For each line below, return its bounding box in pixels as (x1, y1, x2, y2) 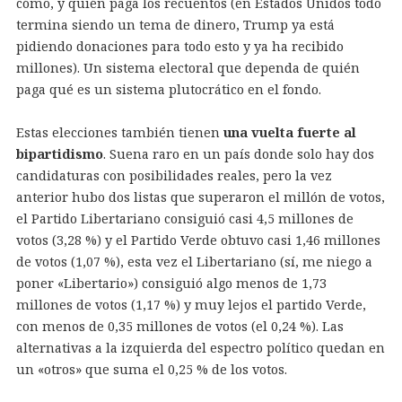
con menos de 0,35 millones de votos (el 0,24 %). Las (15, 317, 344, 335)
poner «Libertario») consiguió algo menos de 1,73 (15, 274, 327, 292)
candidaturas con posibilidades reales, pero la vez (15, 166, 332, 184)
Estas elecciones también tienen (15, 123, 223, 141)
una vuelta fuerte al (223, 123, 356, 141)
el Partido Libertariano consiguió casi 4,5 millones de (15, 209, 354, 227)
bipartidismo (15, 144, 103, 162)
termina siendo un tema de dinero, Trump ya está (15, 15, 335, 33)
